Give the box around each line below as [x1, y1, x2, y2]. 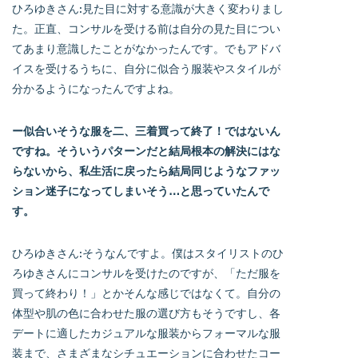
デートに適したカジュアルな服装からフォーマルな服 [12, 325, 280, 340]
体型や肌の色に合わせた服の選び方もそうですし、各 [12, 305, 280, 320]
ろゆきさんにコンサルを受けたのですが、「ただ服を [12, 265, 280, 280]
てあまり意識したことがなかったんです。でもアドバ [12, 41, 280, 55]
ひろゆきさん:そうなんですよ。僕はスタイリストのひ [12, 245, 284, 260]
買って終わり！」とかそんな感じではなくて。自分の [12, 285, 280, 300]
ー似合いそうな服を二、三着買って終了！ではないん [12, 123, 280, 137]
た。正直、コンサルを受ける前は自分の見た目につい [12, 21, 280, 35]
